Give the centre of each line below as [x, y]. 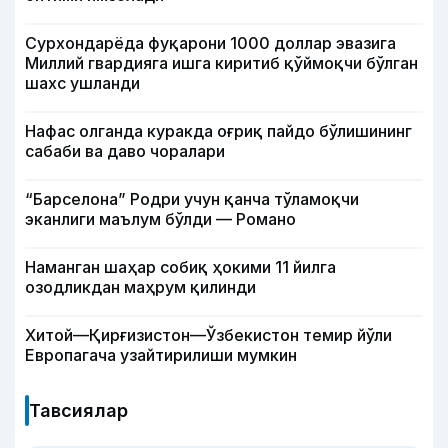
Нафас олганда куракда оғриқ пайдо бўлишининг [218, 131]
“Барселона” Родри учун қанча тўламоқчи [192, 199]
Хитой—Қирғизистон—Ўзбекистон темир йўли [208, 335]
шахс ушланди [82, 83]
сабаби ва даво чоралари [125, 151]
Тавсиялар [78, 410]
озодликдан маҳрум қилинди [140, 287]
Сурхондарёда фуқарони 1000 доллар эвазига [210, 43]
